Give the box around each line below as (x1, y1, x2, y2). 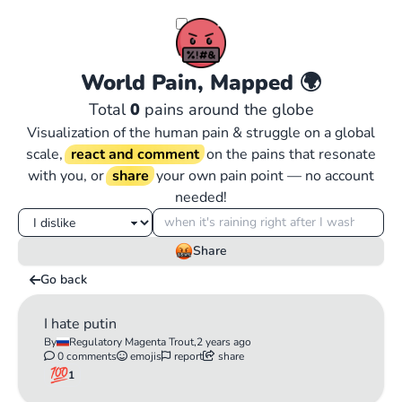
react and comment (70, 144, 199, 164)
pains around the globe (139, 99, 314, 120)
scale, (25, 144, 66, 164)
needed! (175, 188, 227, 207)
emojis (127, 349, 162, 363)
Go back (40, 271, 87, 288)
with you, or (27, 166, 108, 186)
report (171, 349, 203, 363)
